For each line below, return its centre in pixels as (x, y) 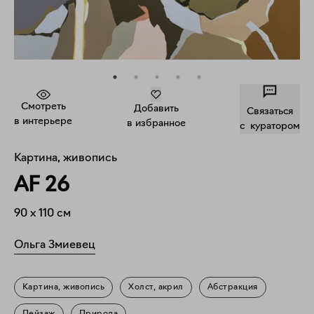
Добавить (156, 109)
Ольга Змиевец (55, 245)
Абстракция (232, 287)
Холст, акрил (156, 287)
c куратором (270, 127)
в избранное (156, 124)
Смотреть (43, 107)
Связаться (270, 112)
